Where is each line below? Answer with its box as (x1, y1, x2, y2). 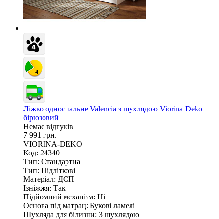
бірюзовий (23, 113, 59, 122)
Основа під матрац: (23, 201, 88, 210)
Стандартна (41, 157, 80, 166)
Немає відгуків (23, 122, 73, 131)
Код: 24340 (23, 149, 60, 157)
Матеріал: (23, 175, 56, 184)
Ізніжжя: (23, 184, 51, 193)
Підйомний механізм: (23, 193, 95, 201)
